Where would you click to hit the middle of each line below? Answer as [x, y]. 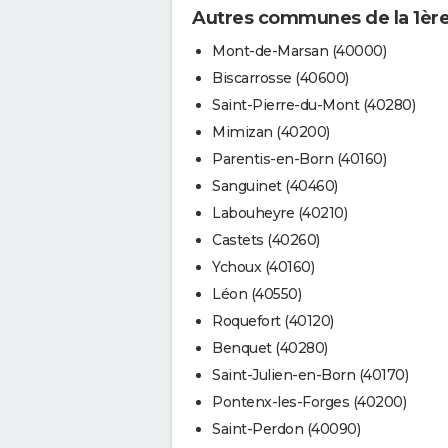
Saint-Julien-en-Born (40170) [310, 374]
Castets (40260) [266, 239]
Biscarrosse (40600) [280, 77]
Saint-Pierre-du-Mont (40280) [313, 104]
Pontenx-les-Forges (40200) [309, 401]
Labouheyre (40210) [279, 212]
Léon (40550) [256, 293]
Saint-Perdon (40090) [286, 428]
